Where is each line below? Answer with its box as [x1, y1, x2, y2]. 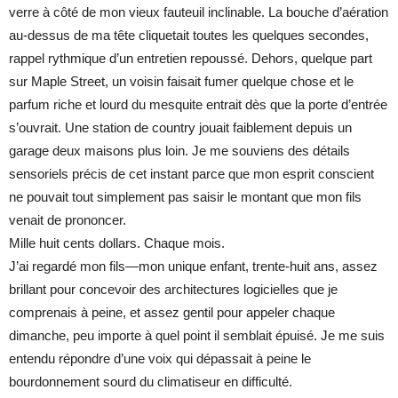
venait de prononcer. [9, 212, 126, 228]
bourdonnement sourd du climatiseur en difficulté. [9, 374, 292, 390]
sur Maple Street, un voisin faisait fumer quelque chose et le [9, 74, 354, 90]
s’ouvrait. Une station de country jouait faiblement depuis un [9, 120, 352, 136]
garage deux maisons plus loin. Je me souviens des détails [9, 143, 350, 159]
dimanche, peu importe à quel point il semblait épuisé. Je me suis [9, 328, 385, 344]
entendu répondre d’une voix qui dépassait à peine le [9, 351, 311, 367]
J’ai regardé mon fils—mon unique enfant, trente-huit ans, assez [9, 259, 378, 275]
